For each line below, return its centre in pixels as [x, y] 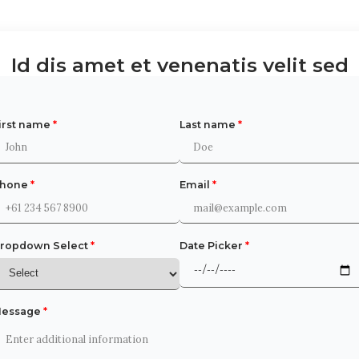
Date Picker [212, 245]
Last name [209, 125]
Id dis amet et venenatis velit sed [179, 65]
